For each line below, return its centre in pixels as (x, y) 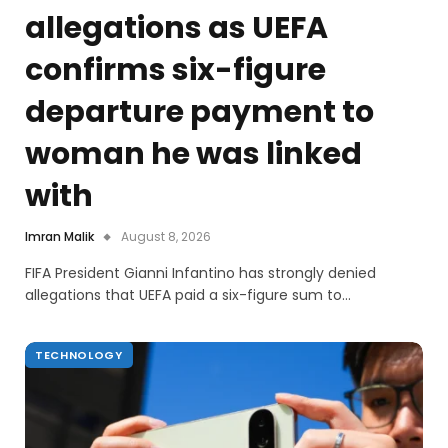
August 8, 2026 (166, 236)
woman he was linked (193, 153)
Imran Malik (59, 236)
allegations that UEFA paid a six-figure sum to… (188, 294)
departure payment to (199, 111)
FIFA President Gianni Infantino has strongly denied (200, 272)
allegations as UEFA (176, 27)
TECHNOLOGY (79, 354)
